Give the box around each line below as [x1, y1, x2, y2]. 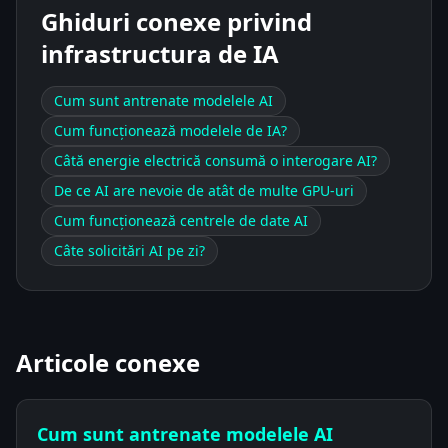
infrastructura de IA [41, 36, 279, 70]
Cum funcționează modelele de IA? [54, 120, 287, 140]
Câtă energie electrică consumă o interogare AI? [54, 150, 377, 170]
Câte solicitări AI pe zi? [54, 240, 205, 260]
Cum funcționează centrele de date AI [54, 210, 308, 230]
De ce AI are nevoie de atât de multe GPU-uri [54, 180, 354, 200]
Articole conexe [16, 345, 200, 379]
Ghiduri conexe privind [41, 4, 312, 38]
